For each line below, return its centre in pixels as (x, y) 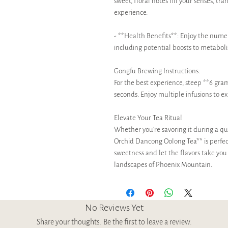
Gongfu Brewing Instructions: (157, 71)
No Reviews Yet (114, 207)
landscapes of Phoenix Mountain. (163, 164)
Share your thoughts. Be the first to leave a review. (114, 222)
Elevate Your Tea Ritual (148, 118)
